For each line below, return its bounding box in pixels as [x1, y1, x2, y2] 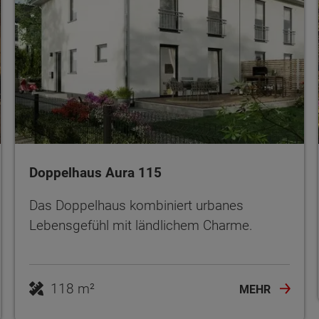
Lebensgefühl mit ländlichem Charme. [28, 217, 253, 234]
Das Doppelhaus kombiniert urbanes [28, 197, 244, 214]
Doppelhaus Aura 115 [28, 164, 162, 182]
